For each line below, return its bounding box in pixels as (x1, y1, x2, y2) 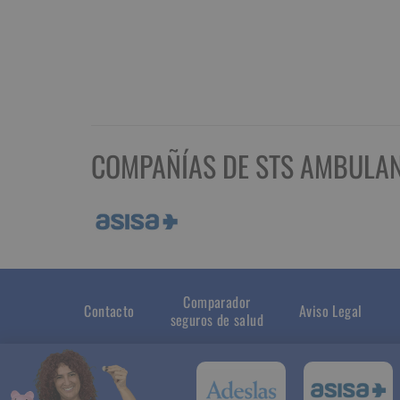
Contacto (84, 300, 135, 322)
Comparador (183, 291, 251, 313)
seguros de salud (170, 309, 264, 331)
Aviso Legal (299, 300, 362, 322)
